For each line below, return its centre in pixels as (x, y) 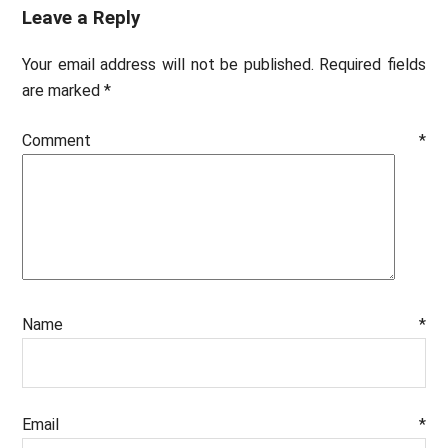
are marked (63, 90)
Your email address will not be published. (168, 64)
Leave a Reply (81, 17)
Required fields (372, 64)
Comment (220, 140)
